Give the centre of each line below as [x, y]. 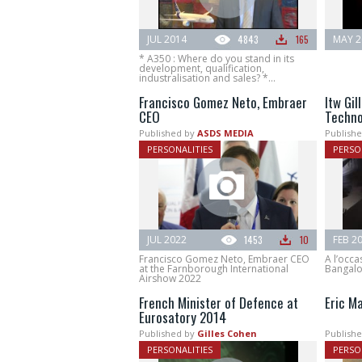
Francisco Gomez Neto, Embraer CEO [224, 259]
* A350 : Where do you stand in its [217, 59]
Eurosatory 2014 [183, 318]
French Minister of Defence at [219, 303]
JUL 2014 [167, 40]
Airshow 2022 [170, 279]
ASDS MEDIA [225, 133]
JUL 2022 [167, 240]
